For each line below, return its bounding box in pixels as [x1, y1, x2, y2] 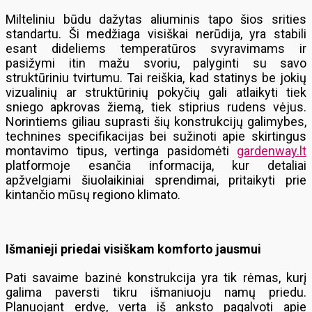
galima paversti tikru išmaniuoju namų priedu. [6, 285, 306, 299]
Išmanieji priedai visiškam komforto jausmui [6, 242, 261, 256]
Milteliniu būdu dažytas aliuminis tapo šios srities [6, 12, 306, 26]
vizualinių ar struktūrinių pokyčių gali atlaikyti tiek [6, 85, 306, 100]
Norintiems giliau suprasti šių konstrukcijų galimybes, [6, 114, 306, 129]
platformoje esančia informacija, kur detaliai [6, 158, 306, 173]
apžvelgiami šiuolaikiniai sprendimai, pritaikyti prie [6, 173, 306, 187]
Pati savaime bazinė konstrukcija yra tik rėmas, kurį [6, 270, 306, 285]
